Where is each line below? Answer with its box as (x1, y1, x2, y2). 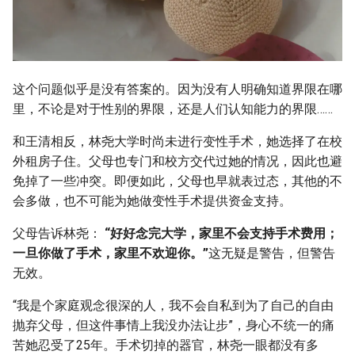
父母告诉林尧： (13, 226, 105, 242)
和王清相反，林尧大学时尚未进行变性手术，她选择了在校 (13, 134, 342, 150)
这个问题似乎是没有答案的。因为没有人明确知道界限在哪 (13, 82, 342, 97)
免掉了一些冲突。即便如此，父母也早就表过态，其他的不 (13, 174, 342, 189)
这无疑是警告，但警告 (208, 246, 335, 261)
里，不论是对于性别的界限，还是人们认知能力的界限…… (13, 101, 333, 117)
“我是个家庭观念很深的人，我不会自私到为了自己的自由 (13, 298, 334, 314)
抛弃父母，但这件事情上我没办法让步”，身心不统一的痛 (13, 318, 334, 334)
